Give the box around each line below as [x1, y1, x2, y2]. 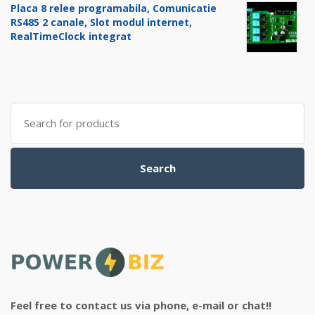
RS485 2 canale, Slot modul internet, [11, 15, 192, 30]
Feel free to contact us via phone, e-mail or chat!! [11, 298, 271, 313]
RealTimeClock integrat [11, 30, 131, 44]
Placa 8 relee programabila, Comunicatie [11, 1, 217, 15]
